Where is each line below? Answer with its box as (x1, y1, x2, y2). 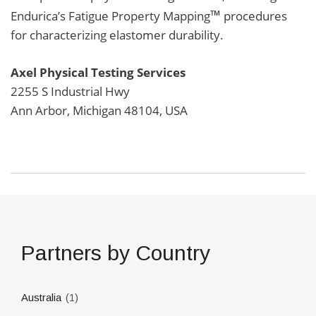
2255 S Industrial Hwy (11, 83, 130, 99)
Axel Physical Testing (11, 63, 134, 80)
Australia (21, 292, 61, 304)
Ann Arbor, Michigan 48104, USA (11, 102, 188, 119)
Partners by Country (35, 241, 210, 265)
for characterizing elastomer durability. (11, 27, 224, 44)
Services (134, 63, 186, 80)
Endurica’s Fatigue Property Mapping (11, 8, 210, 25)
